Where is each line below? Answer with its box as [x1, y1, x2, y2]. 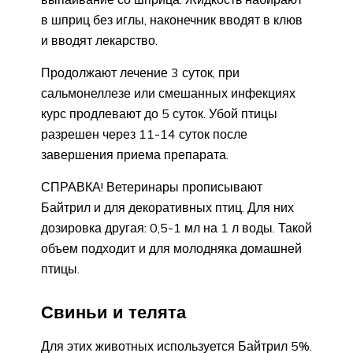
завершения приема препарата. [41, 146, 229, 162]
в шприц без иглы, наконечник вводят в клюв [41, 11, 303, 28]
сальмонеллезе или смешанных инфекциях [41, 84, 295, 101]
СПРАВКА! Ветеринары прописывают [41, 178, 262, 195]
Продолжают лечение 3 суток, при [41, 64, 240, 80]
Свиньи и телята [41, 300, 186, 323]
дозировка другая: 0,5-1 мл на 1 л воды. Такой [41, 219, 312, 236]
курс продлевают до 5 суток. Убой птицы [41, 105, 277, 121]
